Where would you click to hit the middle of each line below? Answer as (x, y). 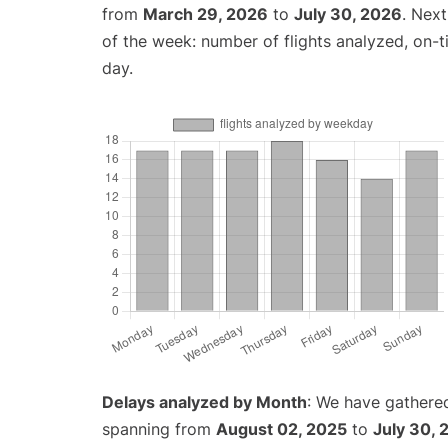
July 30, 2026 (348, 14)
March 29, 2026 (205, 14)
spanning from (159, 429)
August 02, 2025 (281, 429)
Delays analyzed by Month (204, 402)
